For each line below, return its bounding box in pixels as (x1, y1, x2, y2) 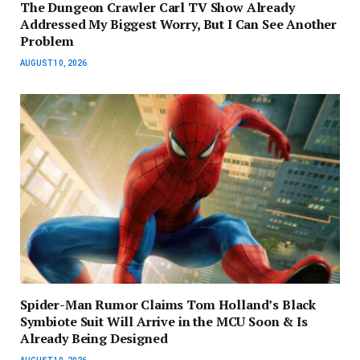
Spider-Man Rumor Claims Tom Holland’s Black (20, 296, 317, 314)
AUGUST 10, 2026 (20, 58, 87, 67)
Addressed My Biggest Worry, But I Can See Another (20, 14, 337, 33)
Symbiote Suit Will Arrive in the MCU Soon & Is (20, 313, 308, 331)
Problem (20, 31, 74, 50)
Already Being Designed (20, 329, 168, 348)
